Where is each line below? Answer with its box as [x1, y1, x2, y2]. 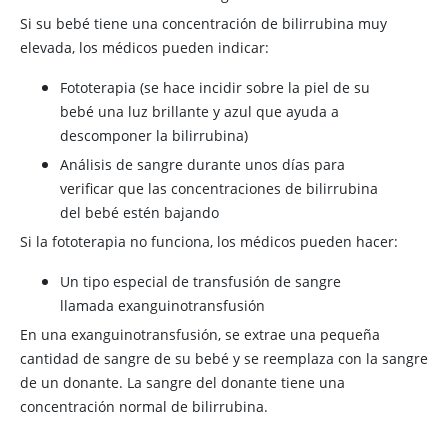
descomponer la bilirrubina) [60, 126, 248, 145]
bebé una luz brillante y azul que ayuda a [60, 102, 339, 121]
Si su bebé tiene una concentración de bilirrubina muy [20, 14, 387, 33]
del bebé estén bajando [60, 203, 219, 222]
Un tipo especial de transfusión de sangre [60, 272, 341, 291]
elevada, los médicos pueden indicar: [20, 38, 269, 57]
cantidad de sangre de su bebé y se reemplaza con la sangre [20, 349, 428, 368]
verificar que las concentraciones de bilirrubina [60, 179, 378, 198]
